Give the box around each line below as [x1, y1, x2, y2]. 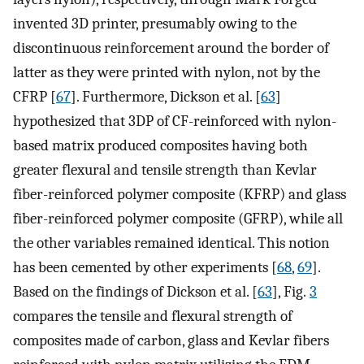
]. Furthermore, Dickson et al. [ [71, 87, 261, 106]
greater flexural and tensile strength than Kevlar [13, 160, 317, 179]
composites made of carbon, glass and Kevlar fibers [13, 331, 329, 349]
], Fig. [272, 282, 310, 301]
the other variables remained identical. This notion [13, 233, 330, 252]
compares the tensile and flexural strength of [13, 306, 292, 325]
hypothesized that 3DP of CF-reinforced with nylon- [13, 111, 336, 130]
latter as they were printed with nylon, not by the [13, 63, 320, 81]
